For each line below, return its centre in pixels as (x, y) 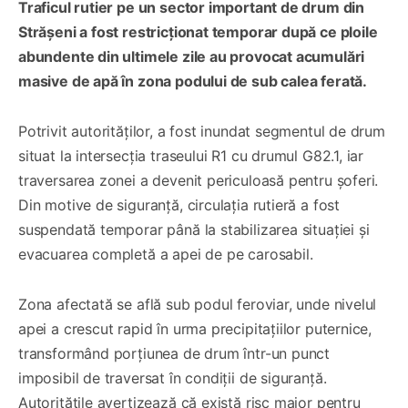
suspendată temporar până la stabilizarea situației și (194, 229)
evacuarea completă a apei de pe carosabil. (166, 254)
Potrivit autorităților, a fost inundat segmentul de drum (202, 131)
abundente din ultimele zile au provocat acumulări (192, 56)
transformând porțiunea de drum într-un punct (174, 353)
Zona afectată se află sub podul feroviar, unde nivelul (198, 304)
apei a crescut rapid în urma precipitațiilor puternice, (195, 328)
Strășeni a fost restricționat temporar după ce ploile (198, 31)
